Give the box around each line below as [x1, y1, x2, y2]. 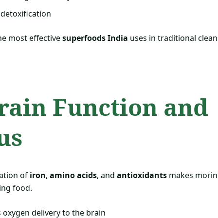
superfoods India [62, 33, 128, 44]
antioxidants [117, 169, 167, 181]
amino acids [50, 169, 97, 181]
